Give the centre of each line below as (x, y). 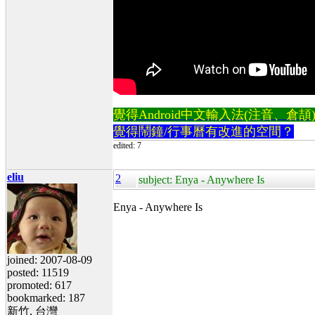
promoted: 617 (39, 285)
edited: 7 (127, 145)
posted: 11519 (38, 272)
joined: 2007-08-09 (50, 259)
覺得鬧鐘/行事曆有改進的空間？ (204, 131)
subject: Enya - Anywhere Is (201, 179)
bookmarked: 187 (46, 297)
